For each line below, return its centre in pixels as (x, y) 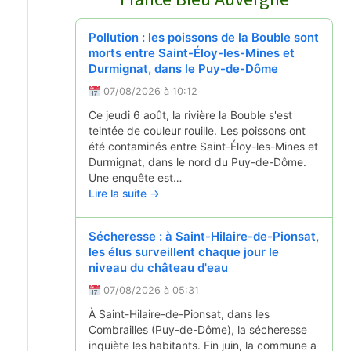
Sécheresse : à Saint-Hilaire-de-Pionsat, (204, 237)
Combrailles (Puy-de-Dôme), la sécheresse (198, 330)
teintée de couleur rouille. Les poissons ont (197, 131)
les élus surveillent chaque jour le (184, 253)
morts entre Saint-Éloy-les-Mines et (192, 54)
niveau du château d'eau (158, 268)
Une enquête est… (135, 178)
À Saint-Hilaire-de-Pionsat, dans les (179, 314)
